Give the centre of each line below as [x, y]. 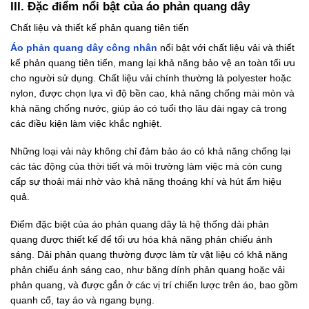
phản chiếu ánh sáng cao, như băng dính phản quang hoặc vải [148, 270]
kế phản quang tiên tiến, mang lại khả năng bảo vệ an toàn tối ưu [153, 62]
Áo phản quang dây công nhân [85, 47]
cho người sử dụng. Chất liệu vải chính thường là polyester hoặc [151, 78]
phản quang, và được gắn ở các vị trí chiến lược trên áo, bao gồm [154, 285]
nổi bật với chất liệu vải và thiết [227, 47]
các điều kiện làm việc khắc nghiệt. [86, 123]
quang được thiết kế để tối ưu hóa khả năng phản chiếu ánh [141, 240]
